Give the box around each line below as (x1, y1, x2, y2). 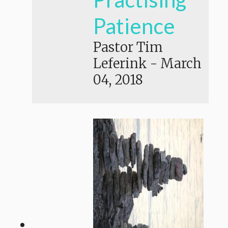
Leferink (93, 55, 147, 72)
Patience (93, 13, 175, 39)
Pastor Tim (93, 39, 163, 56)
